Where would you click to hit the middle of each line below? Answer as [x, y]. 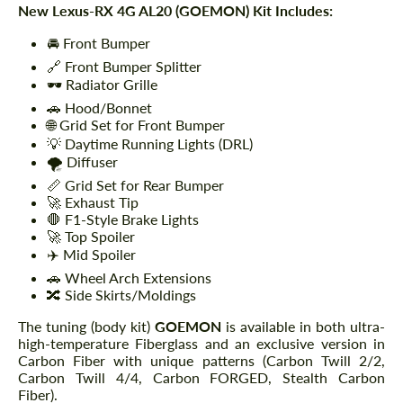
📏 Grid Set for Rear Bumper [135, 185]
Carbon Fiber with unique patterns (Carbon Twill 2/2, [201, 361]
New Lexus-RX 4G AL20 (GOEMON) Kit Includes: [175, 11]
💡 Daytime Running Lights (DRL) [150, 144]
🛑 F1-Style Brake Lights [123, 219]
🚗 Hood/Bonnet [99, 108]
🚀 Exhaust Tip [93, 202]
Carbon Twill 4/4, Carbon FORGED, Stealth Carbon [201, 378]
